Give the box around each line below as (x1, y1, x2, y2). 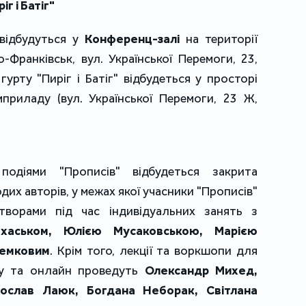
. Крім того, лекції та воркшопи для (50, 243, 258, 259)
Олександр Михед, (144, 263, 258, 279)
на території (179, 31, 258, 47)
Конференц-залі (84, 31, 180, 47)
